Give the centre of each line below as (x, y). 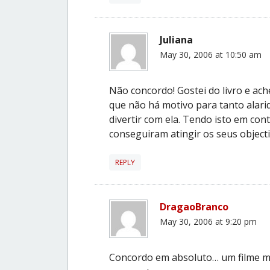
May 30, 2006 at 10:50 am (211, 54)
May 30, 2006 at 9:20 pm (208, 221)
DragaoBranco (194, 206)
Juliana (176, 39)
